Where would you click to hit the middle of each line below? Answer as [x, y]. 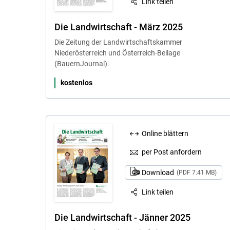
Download [158, 172]
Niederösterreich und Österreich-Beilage [117, 53]
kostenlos [76, 82]
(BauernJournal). [82, 63]
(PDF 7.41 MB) [196, 172]
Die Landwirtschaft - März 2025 [118, 27]
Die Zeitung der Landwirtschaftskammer [118, 42]
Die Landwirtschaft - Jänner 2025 [122, 217]
